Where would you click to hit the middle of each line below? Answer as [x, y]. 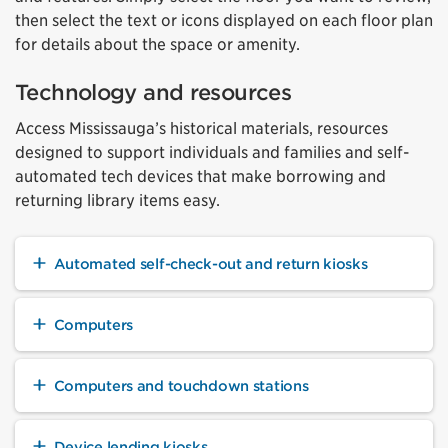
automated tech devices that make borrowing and [200, 176]
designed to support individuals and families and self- [212, 152]
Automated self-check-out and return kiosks [210, 263]
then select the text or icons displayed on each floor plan [224, 20]
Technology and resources [153, 92]
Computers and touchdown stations [181, 385]
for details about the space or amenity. [157, 44]
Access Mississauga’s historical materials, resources [201, 128]
